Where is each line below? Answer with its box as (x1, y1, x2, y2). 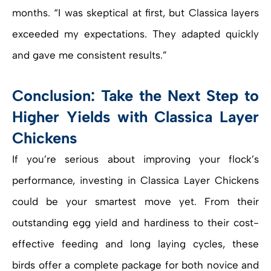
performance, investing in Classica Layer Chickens (12, 174, 259, 187)
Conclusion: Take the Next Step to (12, 87, 259, 105)
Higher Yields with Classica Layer (12, 108, 259, 126)
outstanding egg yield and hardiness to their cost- (12, 217, 259, 229)
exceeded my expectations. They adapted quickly (12, 28, 259, 41)
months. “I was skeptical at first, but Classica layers (12, 7, 259, 19)
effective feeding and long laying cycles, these (12, 238, 259, 250)
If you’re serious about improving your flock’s (12, 153, 259, 166)
